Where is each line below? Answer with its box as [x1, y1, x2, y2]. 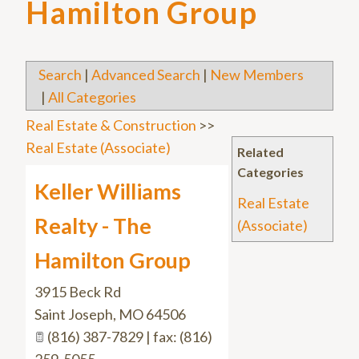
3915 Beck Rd [34, 283, 121, 301]
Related [237, 144, 284, 160]
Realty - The [34, 212, 151, 240]
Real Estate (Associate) [26, 139, 171, 157]
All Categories [48, 88, 136, 107]
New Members [210, 66, 304, 84]
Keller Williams [34, 178, 181, 205]
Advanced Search [91, 66, 200, 84]
